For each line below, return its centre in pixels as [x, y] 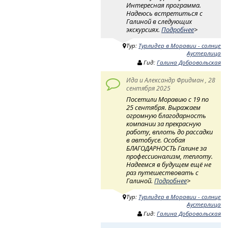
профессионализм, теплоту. [170, 156]
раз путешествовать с [163, 172]
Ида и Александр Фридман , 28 [171, 80]
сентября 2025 [149, 88]
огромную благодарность [166, 115]
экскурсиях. [144, 29]
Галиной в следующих [159, 21]
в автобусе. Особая [156, 140]
